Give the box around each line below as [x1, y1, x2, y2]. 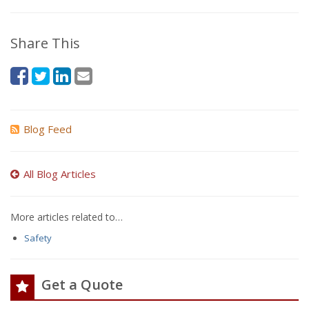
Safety [23, 232, 52, 244]
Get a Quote [41, 275, 123, 294]
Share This [10, 34, 80, 52]
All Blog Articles [23, 167, 96, 181]
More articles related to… [10, 210, 123, 223]
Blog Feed [23, 122, 72, 136]
